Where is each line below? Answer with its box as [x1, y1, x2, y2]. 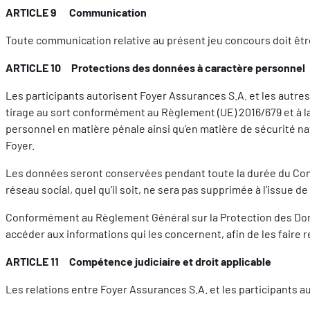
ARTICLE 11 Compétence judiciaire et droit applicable [6, 254, 271, 268]
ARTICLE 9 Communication [6, 5, 147, 19]
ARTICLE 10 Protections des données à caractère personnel [6, 60, 305, 74]
